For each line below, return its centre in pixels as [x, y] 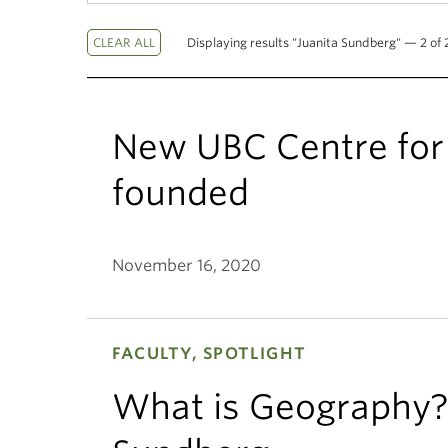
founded [180, 192]
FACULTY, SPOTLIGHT [209, 353]
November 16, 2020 [186, 265]
